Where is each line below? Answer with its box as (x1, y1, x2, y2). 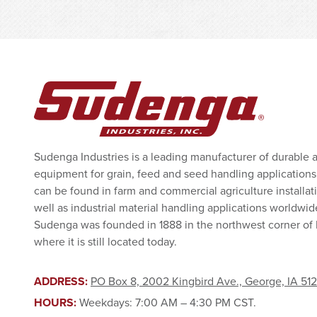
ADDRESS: (34, 272, 91, 289)
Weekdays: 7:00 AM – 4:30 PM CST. (79, 294, 256, 311)
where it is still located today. (34, 233, 177, 249)
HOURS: (34, 294, 79, 311)
